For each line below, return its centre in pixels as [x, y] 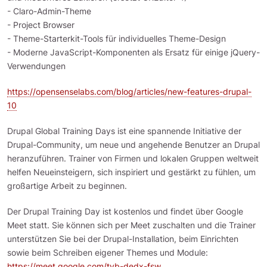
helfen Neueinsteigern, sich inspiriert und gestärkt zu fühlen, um [131, 172]
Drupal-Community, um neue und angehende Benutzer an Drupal [133, 145]
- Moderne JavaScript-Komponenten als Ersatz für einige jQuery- [133, 52]
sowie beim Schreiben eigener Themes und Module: [108, 252]
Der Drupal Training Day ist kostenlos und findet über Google [125, 211]
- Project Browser [41, 25]
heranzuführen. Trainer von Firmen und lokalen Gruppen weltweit [133, 158]
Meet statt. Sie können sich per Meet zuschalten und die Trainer [131, 225]
